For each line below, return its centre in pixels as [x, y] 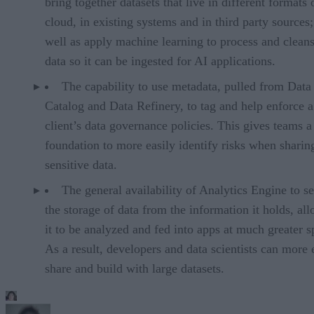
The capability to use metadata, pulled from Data [186, 86]
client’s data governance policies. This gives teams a [178, 125]
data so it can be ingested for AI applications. [160, 61]
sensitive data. [81, 164]
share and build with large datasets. [135, 268]
